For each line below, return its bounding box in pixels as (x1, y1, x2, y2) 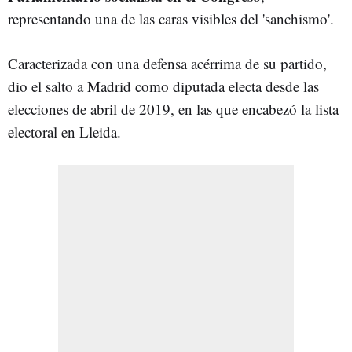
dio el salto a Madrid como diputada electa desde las (8, 75, 319, 96)
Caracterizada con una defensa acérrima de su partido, (8, 53, 327, 73)
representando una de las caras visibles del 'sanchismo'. (8, 8, 334, 28)
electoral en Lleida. (8, 121, 121, 141)
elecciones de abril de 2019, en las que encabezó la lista (8, 98, 339, 119)
